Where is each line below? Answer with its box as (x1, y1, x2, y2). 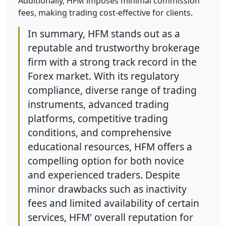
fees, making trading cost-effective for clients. (18, 7, 193, 19)
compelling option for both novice (28, 154, 184, 168)
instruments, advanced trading (28, 97, 169, 111)
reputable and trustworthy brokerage (28, 41, 200, 55)
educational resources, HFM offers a (28, 140, 192, 154)
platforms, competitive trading (28, 111, 168, 126)
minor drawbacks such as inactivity (28, 182, 187, 196)
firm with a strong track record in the (28, 55, 197, 69)
